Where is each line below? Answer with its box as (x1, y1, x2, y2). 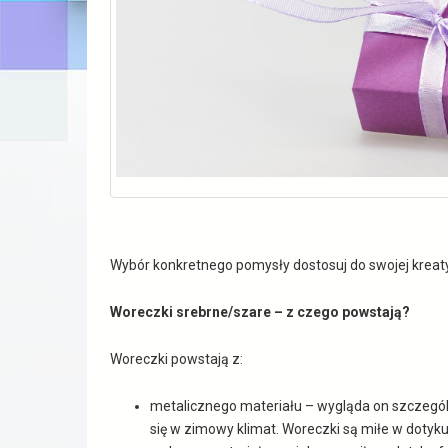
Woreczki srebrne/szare (109, 304, 274, 321)
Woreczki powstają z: (109, 350, 243, 367)
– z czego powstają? (273, 304, 410, 321)
